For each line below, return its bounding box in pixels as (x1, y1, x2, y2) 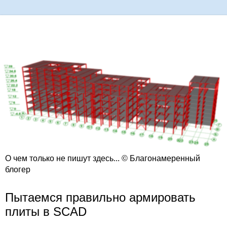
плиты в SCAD (5, 205, 87, 219)
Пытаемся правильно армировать (5, 191, 196, 205)
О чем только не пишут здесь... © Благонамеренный (5, 154, 200, 163)
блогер (5, 165, 30, 174)
